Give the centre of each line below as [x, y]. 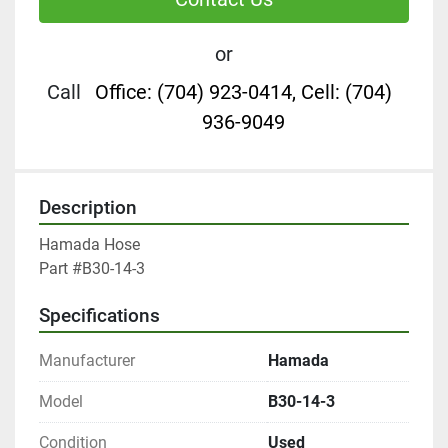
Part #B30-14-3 [92, 269]
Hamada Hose [89, 245]
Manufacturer [87, 361]
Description [88, 208]
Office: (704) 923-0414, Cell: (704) [243, 92]
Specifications [99, 316]
